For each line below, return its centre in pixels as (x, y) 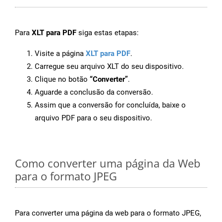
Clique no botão (62, 80)
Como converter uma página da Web (108, 163)
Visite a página (60, 54)
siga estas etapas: (108, 33)
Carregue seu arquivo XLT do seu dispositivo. (109, 67)
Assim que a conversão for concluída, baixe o (110, 105)
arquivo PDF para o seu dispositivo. (93, 118)
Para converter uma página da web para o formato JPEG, (108, 213)
